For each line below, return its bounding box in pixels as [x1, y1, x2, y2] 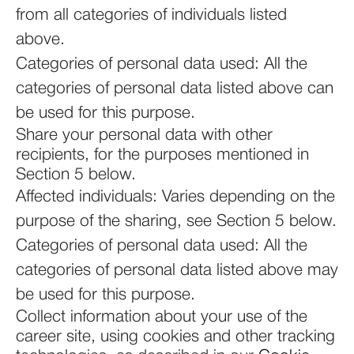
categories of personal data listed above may [16, 263, 338, 278]
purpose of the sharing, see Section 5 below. [16, 214, 337, 229]
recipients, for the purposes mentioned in [16, 148, 309, 163]
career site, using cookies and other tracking [16, 330, 335, 345]
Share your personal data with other [16, 128, 273, 143]
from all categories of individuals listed [16, 8, 287, 23]
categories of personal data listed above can [16, 81, 333, 96]
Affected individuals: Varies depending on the [16, 190, 335, 205]
